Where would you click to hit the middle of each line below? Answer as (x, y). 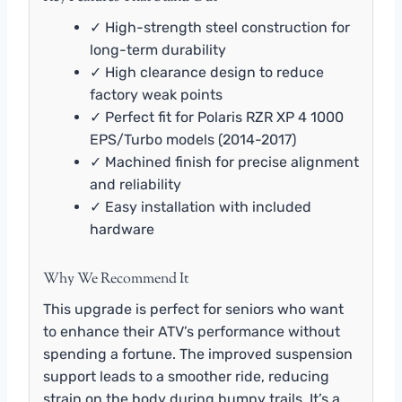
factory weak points (156, 94)
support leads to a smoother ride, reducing (186, 376)
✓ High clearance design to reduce (207, 72)
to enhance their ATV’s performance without (192, 331)
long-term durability (158, 49)
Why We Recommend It (116, 279)
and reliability (135, 184)
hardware (122, 229)
